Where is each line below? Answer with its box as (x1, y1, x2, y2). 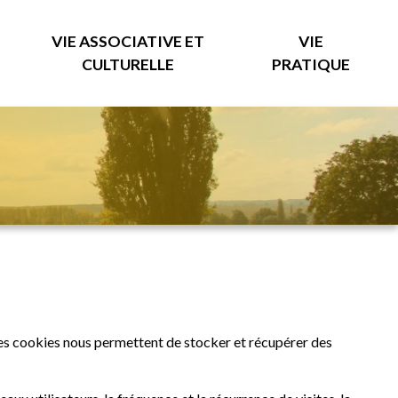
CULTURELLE (81, 55, 174, 74)
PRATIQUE (272, 55, 351, 74)
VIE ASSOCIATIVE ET (51, 32, 204, 51)
